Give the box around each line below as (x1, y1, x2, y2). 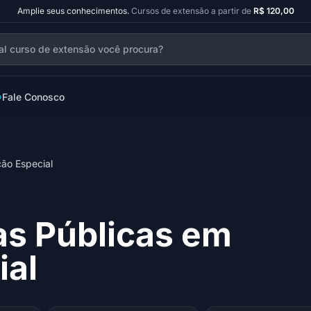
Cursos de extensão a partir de (131, 6, 253, 16)
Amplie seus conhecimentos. (17, 6, 129, 16)
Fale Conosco (2, 91, 65, 103)
